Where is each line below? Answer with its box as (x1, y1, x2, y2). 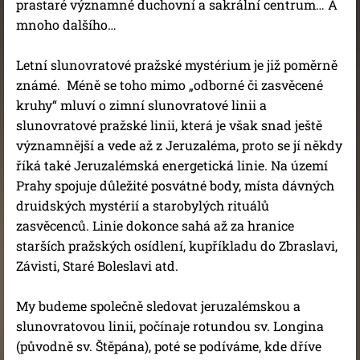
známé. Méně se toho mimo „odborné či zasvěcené (16, 76, 323, 93)
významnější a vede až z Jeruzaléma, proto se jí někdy (16, 137, 342, 153)
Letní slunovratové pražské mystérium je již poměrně (16, 56, 337, 73)
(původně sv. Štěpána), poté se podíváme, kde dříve (16, 337, 321, 354)
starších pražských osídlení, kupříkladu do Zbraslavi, (16, 237, 337, 254)
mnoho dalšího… (16, 16, 117, 33)
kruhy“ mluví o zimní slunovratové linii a (16, 96, 267, 113)
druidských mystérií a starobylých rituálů (16, 197, 269, 214)
